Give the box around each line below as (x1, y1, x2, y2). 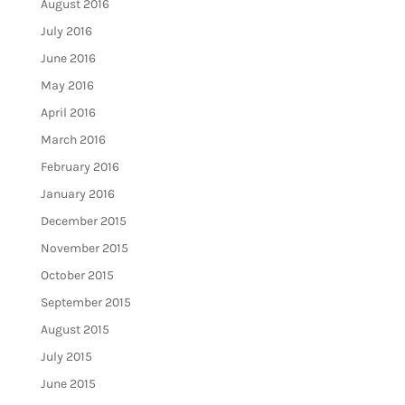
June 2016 (40, 51, 96, 67)
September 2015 (40, 295, 131, 311)
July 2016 (40, 24, 92, 40)
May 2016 (40, 78, 94, 94)
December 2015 (40, 213, 127, 230)
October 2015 (40, 268, 114, 284)
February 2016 (40, 159, 119, 175)
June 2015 (40, 376, 96, 392)
